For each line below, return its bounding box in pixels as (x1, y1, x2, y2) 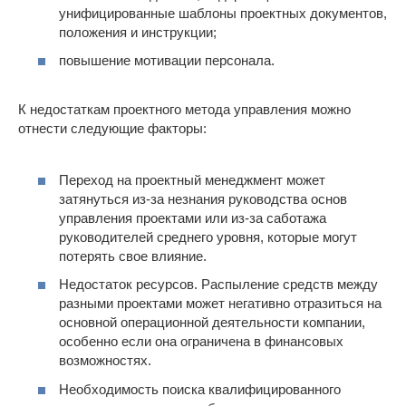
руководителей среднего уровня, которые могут (59, 228, 357, 245)
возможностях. (59, 353, 151, 369)
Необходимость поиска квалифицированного (59, 381, 341, 397)
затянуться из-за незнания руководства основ (59, 190, 347, 207)
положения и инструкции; (59, 24, 217, 40)
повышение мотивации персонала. (59, 53, 275, 69)
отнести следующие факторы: (18, 121, 207, 137)
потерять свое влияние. (59, 247, 207, 264)
